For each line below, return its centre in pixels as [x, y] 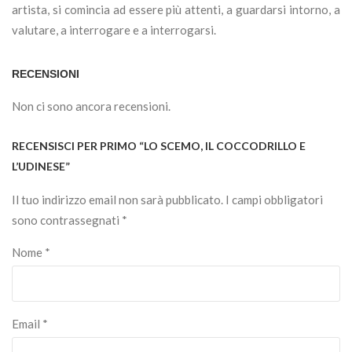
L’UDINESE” [41, 167]
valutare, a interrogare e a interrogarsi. [114, 30]
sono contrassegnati [67, 220]
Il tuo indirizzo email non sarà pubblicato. [117, 200]
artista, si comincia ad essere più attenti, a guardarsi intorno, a [176, 10]
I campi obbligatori [274, 200]
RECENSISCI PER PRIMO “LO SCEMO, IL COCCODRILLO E [159, 146]
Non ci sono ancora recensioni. [91, 106]
